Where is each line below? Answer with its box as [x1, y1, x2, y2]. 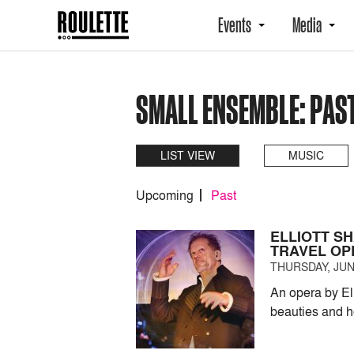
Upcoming [136, 186, 194, 204]
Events [218, 13, 251, 37]
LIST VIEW [160, 148, 215, 163]
